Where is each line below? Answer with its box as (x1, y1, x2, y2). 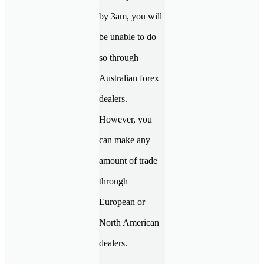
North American (99, 217, 159, 227)
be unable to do (99, 31, 156, 42)
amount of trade (99, 155, 157, 166)
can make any (99, 134, 150, 145)
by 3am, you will (99, 11, 162, 21)
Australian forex (99, 72, 159, 83)
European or (99, 196, 145, 207)
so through (99, 52, 138, 62)
